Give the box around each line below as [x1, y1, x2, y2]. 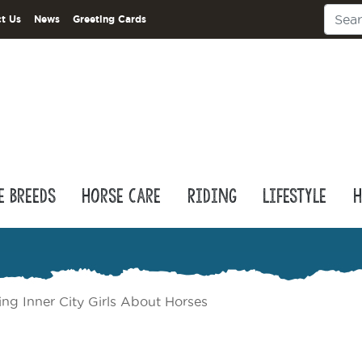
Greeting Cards [73, 14, 147, 24]
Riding [187, 185, 237, 208]
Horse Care [82, 185, 162, 208]
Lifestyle [263, 185, 327, 208]
